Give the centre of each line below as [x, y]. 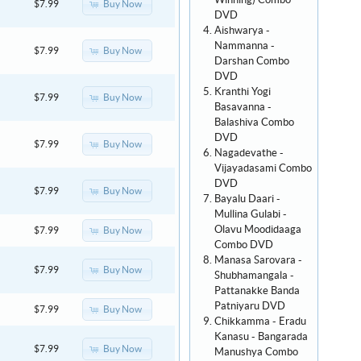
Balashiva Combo [254, 122]
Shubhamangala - [254, 276]
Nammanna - [245, 46]
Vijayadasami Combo [263, 168]
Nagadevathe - [249, 153]
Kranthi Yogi [243, 92]
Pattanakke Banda [257, 291]
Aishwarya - [242, 31]
